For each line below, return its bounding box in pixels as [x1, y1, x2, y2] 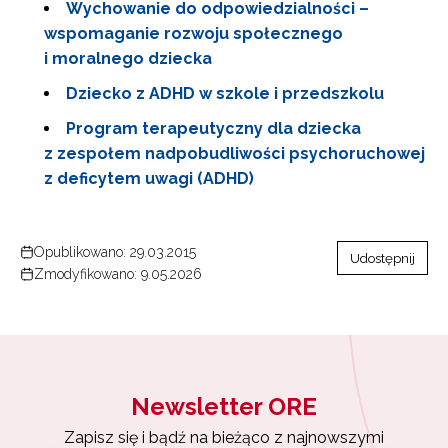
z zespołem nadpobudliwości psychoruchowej [44, 144, 425, 163]
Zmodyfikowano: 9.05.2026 [34, 266, 202, 282]
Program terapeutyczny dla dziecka [66, 119, 361, 138]
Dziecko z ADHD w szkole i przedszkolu [66, 84, 384, 103]
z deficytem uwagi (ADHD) [44, 169, 254, 188]
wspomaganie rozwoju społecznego [44, 24, 343, 43]
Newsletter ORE [131, 392, 317, 421]
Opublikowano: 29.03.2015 [34, 244, 196, 260]
